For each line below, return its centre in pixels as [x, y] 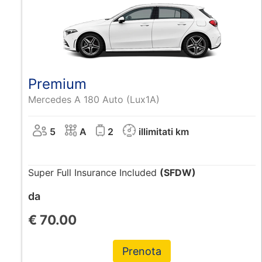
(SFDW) [178, 172]
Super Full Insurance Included [94, 172]
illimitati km [164, 131]
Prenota [142, 251]
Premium [58, 84]
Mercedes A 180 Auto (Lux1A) [94, 99]
